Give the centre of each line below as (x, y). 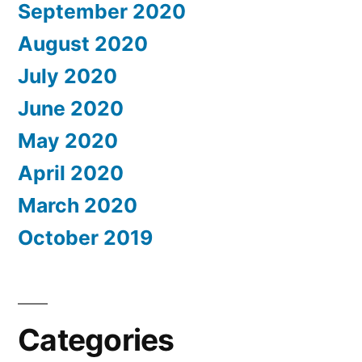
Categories (96, 340)
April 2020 (71, 173)
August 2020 (83, 44)
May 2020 (68, 141)
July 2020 (67, 76)
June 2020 (71, 109)
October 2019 (85, 238)
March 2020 (78, 206)
